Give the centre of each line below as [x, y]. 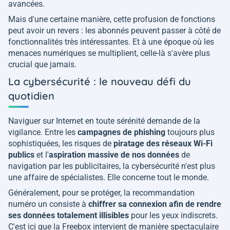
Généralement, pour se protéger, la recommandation [101, 193]
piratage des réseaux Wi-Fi [163, 143]
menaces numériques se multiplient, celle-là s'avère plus [109, 53]
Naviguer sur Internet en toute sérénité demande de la [104, 121]
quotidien [31, 95]
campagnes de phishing [121, 132]
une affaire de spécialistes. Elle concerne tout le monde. [109, 177]
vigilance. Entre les [43, 132]
